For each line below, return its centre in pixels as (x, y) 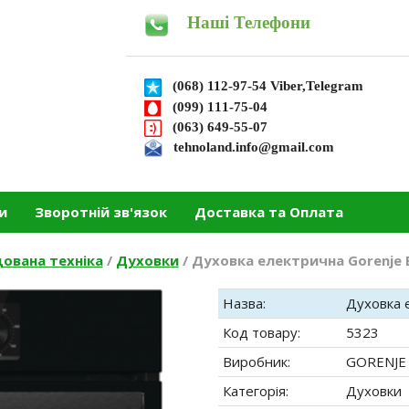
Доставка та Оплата (269, 212)
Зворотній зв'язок (101, 212)
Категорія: (256, 391)
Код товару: (262, 332)
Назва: (244, 303)
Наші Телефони (248, 22)
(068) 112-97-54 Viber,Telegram (278, 86)
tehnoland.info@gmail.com (248, 147)
